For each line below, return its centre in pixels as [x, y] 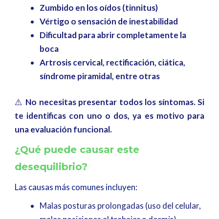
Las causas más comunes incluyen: [76, 187]
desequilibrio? [51, 167]
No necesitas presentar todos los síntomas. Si [115, 102]
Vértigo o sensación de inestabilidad [109, 21]
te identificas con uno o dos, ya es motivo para [109, 116]
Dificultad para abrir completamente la [113, 35]
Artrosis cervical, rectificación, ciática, [112, 62]
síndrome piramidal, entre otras [100, 76]
